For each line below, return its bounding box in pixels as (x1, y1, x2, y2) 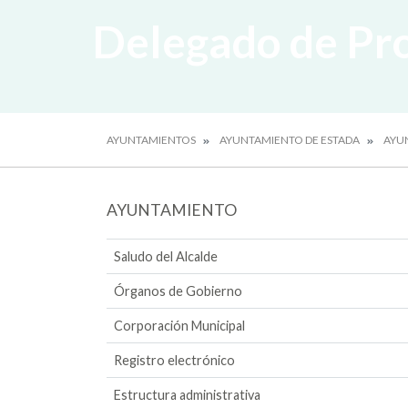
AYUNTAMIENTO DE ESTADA (219, 133, 360, 147)
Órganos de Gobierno (114, 282, 242, 299)
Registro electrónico (114, 352, 235, 368)
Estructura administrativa (114, 386, 260, 403)
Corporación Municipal (114, 317, 245, 333)
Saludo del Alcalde (114, 248, 218, 264)
